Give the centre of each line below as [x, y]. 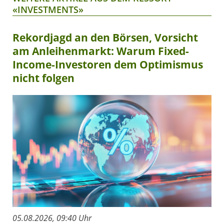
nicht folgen [43, 78]
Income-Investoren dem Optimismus [108, 64]
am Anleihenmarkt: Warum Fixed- [101, 51]
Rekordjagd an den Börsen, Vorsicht [105, 37]
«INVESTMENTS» [48, 9]
